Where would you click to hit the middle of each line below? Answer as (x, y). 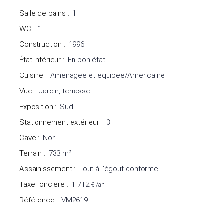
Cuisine (31, 76)
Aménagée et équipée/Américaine (108, 76)
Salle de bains (43, 13)
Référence (37, 200)
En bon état (86, 60)
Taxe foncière (42, 185)
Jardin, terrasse (64, 91)
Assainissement (46, 169)
